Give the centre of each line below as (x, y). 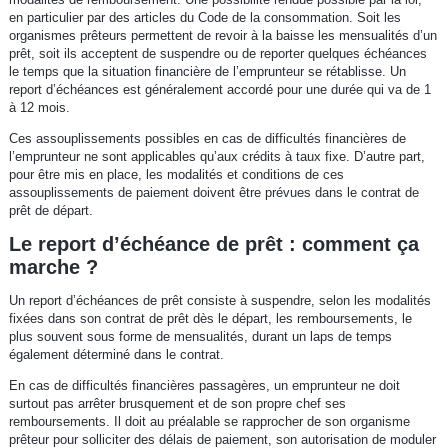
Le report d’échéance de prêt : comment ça (213, 243)
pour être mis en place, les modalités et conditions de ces (176, 174)
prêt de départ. (50, 210)
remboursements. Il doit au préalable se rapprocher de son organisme (209, 421)
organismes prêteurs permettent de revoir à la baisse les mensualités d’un (222, 35)
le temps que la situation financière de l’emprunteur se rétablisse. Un (207, 71)
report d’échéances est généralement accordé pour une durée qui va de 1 (219, 89)
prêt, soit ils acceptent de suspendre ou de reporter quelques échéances (217, 53)
